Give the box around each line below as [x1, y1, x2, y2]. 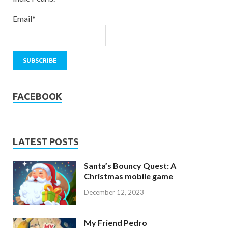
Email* [13, 13, 36, 23]
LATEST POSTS [13, 136, 78, 147]
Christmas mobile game [84, 171, 173, 181]
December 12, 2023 [84, 188, 144, 196]
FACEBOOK [13, 91, 62, 102]
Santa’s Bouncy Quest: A [84, 161, 176, 171]
